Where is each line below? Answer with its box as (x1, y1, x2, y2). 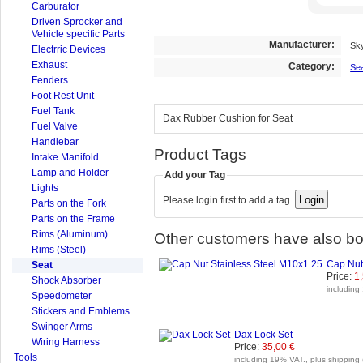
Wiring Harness (32, 335, 100, 348)
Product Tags (154, 146, 246, 164)
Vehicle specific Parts (32, 28, 125, 40)
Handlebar (32, 135, 79, 147)
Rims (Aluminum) (32, 228, 108, 240)
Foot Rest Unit (32, 89, 94, 101)
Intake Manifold (32, 151, 99, 163)
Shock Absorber (32, 274, 101, 286)
